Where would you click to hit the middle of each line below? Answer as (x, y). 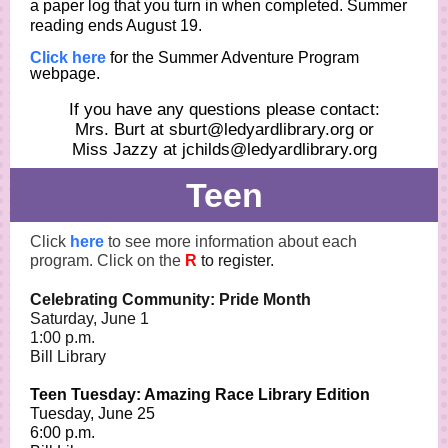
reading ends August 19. (116, 25)
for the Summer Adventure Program (234, 57)
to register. (237, 260)
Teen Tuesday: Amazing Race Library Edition (200, 394)
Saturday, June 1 (89, 318)
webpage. (65, 73)
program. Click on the (107, 260)
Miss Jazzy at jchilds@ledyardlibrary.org (224, 149)
